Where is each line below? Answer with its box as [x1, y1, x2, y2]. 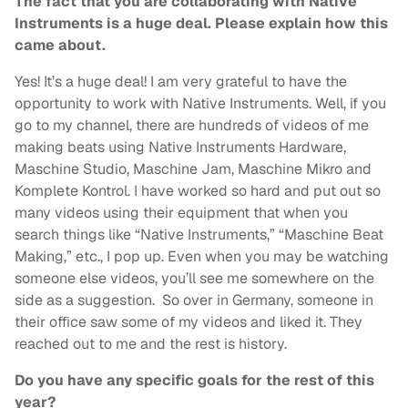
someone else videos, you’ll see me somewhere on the [15, 269, 374, 289]
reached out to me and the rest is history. [15, 334, 287, 354]
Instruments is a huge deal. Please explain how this [15, 14, 388, 34]
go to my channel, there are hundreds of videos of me [15, 116, 369, 136]
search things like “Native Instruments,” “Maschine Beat [15, 225, 383, 245]
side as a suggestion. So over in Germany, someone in [15, 291, 373, 311]
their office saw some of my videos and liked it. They [15, 312, 362, 332]
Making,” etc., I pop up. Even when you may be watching [15, 247, 389, 267]
